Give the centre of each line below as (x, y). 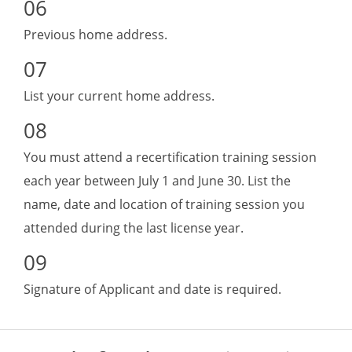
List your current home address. (119, 96)
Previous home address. (95, 35)
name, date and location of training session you (164, 205)
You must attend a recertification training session (170, 158)
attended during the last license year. (134, 228)
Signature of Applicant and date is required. (152, 290)
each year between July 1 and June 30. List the (157, 181)
